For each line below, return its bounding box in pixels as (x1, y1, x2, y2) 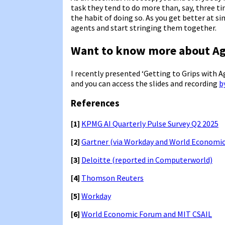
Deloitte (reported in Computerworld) (81, 155, 212, 165)
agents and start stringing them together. (71, 22, 216, 33)
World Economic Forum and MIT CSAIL (81, 209, 212, 219)
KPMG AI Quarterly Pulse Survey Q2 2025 (81, 119, 218, 129)
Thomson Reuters (81, 173, 144, 183)
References (71, 97, 120, 109)
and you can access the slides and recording (71, 78, 219, 88)
